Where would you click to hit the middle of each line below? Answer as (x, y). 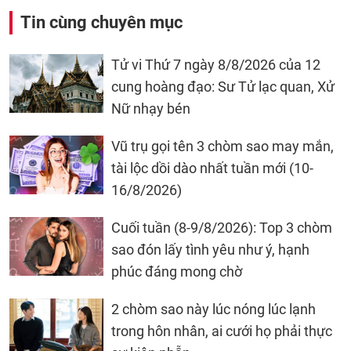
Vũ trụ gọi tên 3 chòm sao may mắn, (223, 146)
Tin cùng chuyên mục (101, 22)
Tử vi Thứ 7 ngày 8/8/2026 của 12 (216, 64)
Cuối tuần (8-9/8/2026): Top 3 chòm (222, 227)
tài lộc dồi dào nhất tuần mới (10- (212, 168)
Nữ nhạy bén (151, 108)
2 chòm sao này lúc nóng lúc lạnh (213, 309)
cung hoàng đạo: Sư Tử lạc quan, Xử (223, 86)
